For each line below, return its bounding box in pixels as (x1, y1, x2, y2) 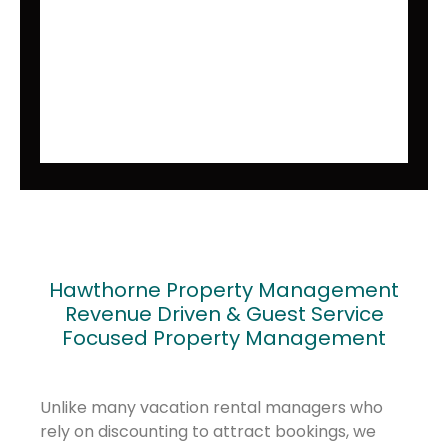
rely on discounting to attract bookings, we (40, 420, 376, 444)
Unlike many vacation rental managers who (40, 396, 383, 420)
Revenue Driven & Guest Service (64, 300, 384, 329)
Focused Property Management (62, 324, 386, 353)
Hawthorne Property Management (49, 276, 399, 305)
